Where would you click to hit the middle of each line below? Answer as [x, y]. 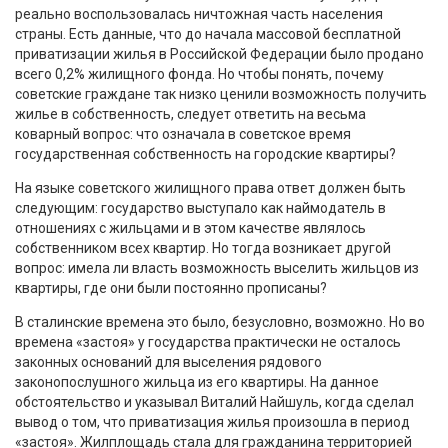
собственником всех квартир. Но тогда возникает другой [203, 247]
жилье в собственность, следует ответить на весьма [190, 113]
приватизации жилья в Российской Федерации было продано [219, 53]
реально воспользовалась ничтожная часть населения [199, 13]
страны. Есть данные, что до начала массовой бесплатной [208, 33]
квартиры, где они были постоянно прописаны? [171, 287]
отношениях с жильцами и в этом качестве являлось [190, 227]
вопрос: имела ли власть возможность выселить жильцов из [217, 267]
